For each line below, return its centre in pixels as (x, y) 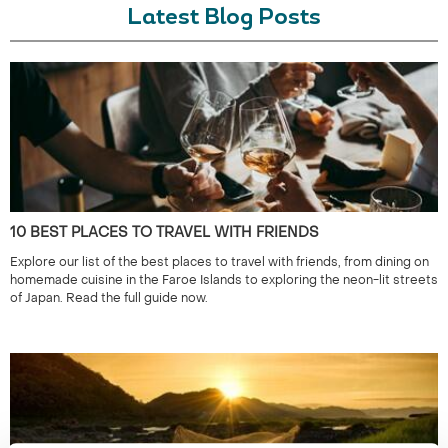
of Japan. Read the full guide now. (109, 298)
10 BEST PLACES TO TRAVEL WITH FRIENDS (164, 232)
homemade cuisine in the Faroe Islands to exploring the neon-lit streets (224, 280)
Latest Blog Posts (224, 18)
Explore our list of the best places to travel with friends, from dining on (219, 262)
